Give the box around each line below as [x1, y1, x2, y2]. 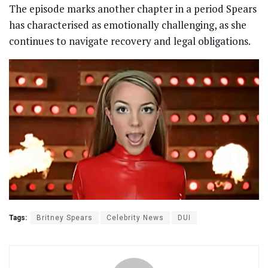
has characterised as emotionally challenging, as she [9, 17, 246, 32]
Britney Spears [36, 214, 93, 222]
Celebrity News [106, 214, 164, 222]
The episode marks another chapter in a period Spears [9, 1, 257, 16]
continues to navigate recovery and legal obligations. [9, 33, 251, 48]
